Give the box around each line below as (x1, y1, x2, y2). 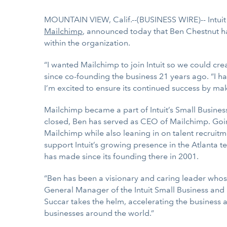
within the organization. (44, 38, 130, 48)
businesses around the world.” (44, 208, 154, 218)
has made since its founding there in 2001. (44, 152, 199, 161)
